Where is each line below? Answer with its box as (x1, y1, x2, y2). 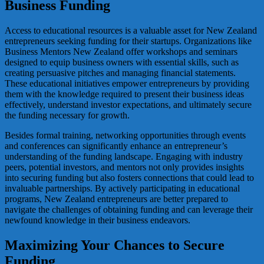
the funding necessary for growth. (5, 110, 130, 120)
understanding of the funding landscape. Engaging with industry (5, 151, 243, 161)
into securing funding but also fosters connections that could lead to (5, 172, 254, 183)
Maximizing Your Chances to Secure (5, 237, 225, 253)
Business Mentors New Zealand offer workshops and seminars (5, 46, 237, 57)
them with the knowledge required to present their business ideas (5, 88, 244, 99)
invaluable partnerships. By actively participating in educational (5, 183, 240, 193)
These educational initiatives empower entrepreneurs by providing (5, 78, 249, 88)
